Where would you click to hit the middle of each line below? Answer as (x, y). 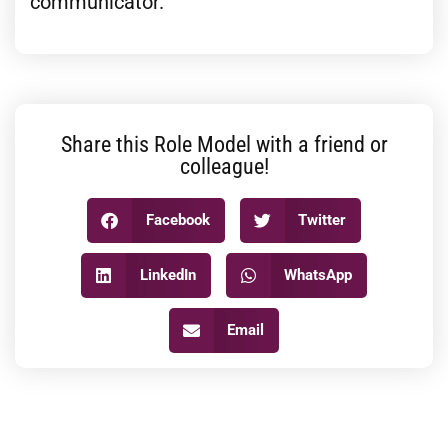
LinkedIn (167, 275)
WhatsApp (318, 275)
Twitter (322, 220)
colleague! (224, 166)
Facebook (177, 220)
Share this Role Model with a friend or (224, 144)
